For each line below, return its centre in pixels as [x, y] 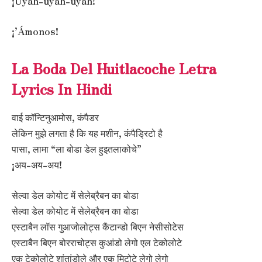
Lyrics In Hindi [62, 89]
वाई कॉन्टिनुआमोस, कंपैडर [55, 118]
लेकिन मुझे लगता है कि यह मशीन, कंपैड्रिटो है [87, 133]
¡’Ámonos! [35, 31]
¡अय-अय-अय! [37, 165]
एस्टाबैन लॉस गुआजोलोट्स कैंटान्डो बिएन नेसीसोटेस [98, 226]
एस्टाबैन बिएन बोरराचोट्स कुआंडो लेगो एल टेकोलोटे [97, 242]
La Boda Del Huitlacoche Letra [114, 68]
